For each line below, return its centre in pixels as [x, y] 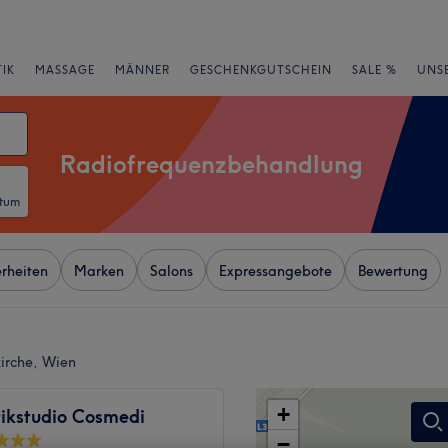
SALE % [374, 70]
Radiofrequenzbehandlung [211, 164]
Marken [99, 271]
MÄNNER [142, 70]
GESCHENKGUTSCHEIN [261, 70]
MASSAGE [65, 70]
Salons [171, 271]
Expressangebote [275, 271]
